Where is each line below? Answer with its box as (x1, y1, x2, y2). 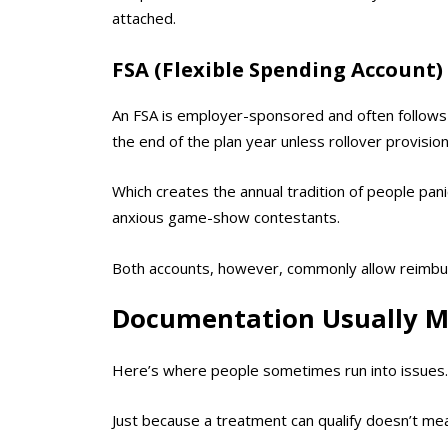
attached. (112, 8, 176, 29)
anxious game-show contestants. (112, 207, 340, 228)
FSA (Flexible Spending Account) (112, 54, 443, 83)
